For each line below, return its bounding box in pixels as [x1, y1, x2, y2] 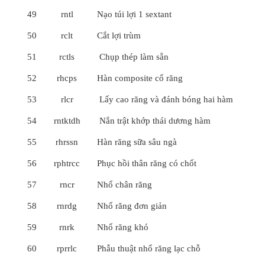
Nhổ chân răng [97, 180, 152, 189]
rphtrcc [54, 159, 80, 168]
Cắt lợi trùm [97, 31, 141, 40]
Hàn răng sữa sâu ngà [97, 137, 177, 147]
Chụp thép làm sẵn [97, 52, 169, 62]
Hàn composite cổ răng [97, 73, 183, 83]
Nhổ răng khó [97, 222, 148, 232]
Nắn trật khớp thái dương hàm [97, 116, 211, 125]
